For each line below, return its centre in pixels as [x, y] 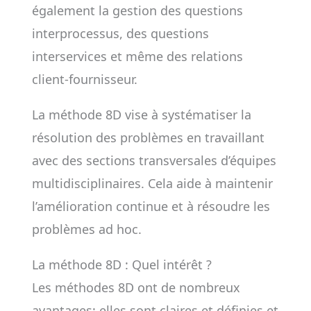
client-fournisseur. [84, 79]
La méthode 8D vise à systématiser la [141, 115]
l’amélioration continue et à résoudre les [151, 206]
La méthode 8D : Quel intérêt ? [121, 264]
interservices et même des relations [137, 56]
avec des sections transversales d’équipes [154, 160]
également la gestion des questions [137, 10]
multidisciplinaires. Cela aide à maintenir [152, 183]
